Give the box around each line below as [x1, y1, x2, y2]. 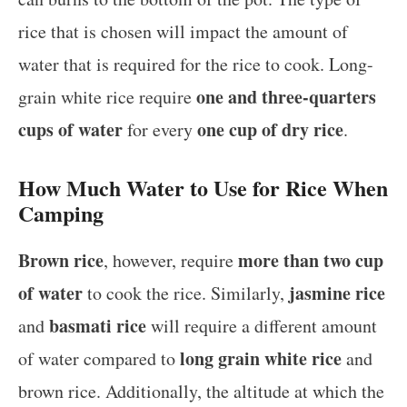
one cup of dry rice [197, 115, 343, 143]
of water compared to [18, 345, 180, 371]
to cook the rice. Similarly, [83, 280, 289, 305]
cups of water [18, 115, 123, 143]
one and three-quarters [196, 83, 376, 110]
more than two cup [238, 246, 383, 273]
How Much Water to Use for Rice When [18, 171, 388, 203]
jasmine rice [289, 279, 385, 306]
